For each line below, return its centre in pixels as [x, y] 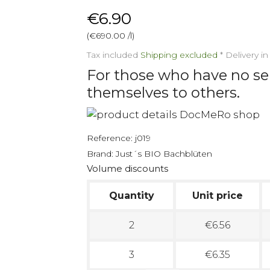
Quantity [131, 195]
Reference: [110, 138]
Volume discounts [127, 169]
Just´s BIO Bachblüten [164, 154]
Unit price [218, 195]
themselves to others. [163, 93]
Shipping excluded [180, 55]
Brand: [100, 154]
